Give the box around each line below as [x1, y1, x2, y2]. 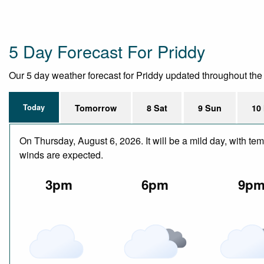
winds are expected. [19, 147, 103, 161]
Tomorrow [75, 101, 117, 114]
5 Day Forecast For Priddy [9, 38, 205, 63]
